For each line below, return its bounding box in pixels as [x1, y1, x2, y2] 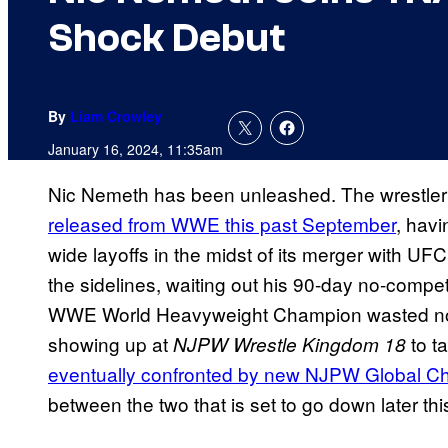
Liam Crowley [70, 106, 162, 127]
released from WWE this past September [48, 210, 396, 238]
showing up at [48, 330, 168, 358]
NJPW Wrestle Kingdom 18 [168, 331, 406, 358]
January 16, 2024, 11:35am [48, 139, 223, 160]
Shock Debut [48, 15, 285, 62]
